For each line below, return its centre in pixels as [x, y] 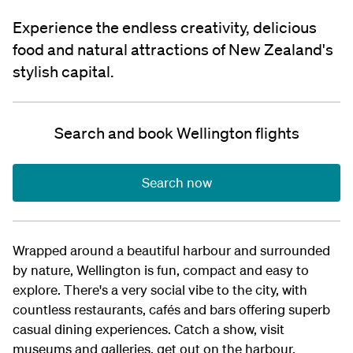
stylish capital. [63, 72]
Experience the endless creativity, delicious [165, 28]
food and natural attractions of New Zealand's [173, 50]
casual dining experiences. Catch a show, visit [149, 329]
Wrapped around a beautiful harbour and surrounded [171, 250]
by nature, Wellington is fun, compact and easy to [161, 270]
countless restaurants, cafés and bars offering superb [171, 309]
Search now [176, 182]
